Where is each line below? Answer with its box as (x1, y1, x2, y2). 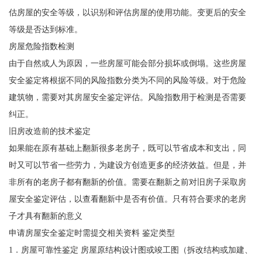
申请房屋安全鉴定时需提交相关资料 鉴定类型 (8, 228, 175, 238)
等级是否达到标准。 (8, 25, 82, 35)
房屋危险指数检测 (8, 42, 74, 51)
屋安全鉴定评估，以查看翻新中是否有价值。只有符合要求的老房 (8, 194, 246, 204)
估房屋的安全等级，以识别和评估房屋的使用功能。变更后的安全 (8, 8, 246, 18)
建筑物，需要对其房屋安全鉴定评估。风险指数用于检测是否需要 (8, 92, 246, 102)
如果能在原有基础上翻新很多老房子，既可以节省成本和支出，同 (8, 143, 246, 153)
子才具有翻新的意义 (8, 211, 82, 221)
